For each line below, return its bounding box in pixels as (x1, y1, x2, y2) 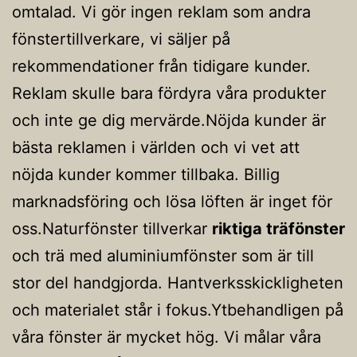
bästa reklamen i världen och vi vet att (12, 137, 300, 157)
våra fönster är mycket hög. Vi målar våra (12, 327, 321, 347)
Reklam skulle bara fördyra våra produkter (12, 83, 326, 103)
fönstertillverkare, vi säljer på (12, 29, 230, 49)
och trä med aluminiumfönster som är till (12, 245, 314, 265)
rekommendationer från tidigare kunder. (12, 56, 311, 76)
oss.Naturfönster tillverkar (12, 218, 212, 238)
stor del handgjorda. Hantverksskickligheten (12, 273, 343, 292)
